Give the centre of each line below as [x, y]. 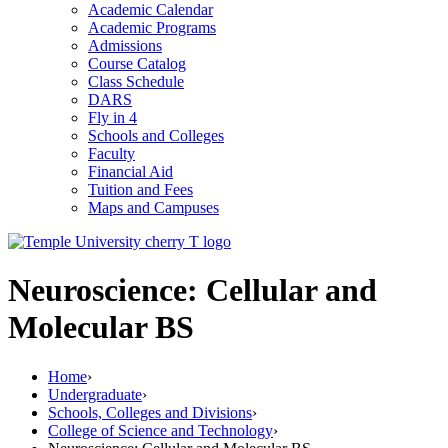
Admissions [125, 45]
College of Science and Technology [160, 430]
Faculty [111, 153]
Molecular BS [101, 327]
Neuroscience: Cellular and [192, 290]
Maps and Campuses [153, 207]
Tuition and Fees [140, 189]
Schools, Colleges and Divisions [150, 412]
